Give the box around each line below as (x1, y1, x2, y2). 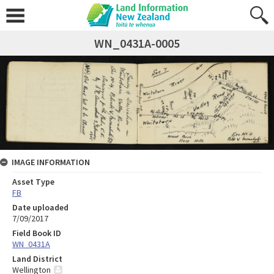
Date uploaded (12, 202, 68, 213)
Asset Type (12, 176, 54, 188)
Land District (12, 253, 62, 265)
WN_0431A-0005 (94, 35, 180, 51)
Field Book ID (12, 228, 61, 239)
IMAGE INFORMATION (12, 157, 90, 168)
